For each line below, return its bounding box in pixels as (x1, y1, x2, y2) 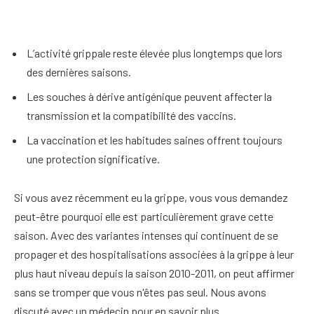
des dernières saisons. (27, 64, 131, 78)
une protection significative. (27, 151, 160, 165)
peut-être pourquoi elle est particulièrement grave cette (14, 210, 273, 224)
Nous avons (208, 285, 266, 299)
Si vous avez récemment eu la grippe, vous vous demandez (14, 191, 288, 205)
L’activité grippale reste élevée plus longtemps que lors (27, 46, 282, 60)
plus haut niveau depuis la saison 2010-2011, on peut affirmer (14, 266, 294, 280)
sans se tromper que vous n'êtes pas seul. (14, 285, 208, 299)
